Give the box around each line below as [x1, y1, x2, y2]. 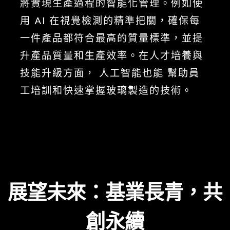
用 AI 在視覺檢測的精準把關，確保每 [20, 14, 200, 27]
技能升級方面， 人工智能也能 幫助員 [20, 67, 200, 79]
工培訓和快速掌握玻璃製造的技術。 [20, 84, 193, 97]
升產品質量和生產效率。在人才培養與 [20, 49, 203, 62]
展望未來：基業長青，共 [8, 180, 222, 204]
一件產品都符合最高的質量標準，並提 [20, 32, 203, 44]
